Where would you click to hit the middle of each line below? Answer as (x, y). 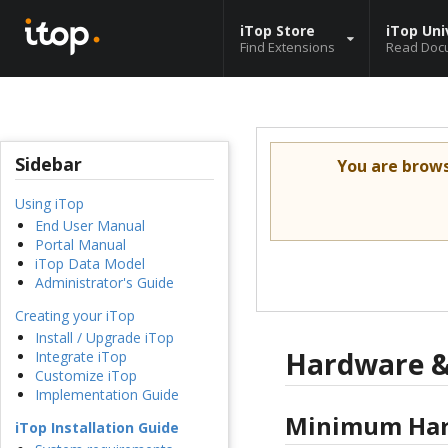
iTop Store (277, 30)
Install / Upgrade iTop (104, 338)
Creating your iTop (75, 316)
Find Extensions (287, 46)
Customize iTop (86, 376)
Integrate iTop (81, 357)
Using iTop (49, 204)
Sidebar (48, 164)
